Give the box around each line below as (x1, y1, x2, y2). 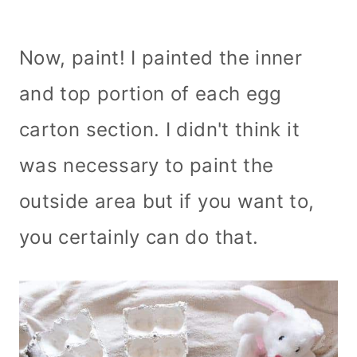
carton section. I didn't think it (19, 117, 300, 141)
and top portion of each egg (19, 81, 282, 105)
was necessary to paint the (19, 153, 274, 177)
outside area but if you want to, (19, 189, 315, 213)
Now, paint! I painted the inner (19, 45, 303, 69)
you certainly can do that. (19, 225, 265, 249)
